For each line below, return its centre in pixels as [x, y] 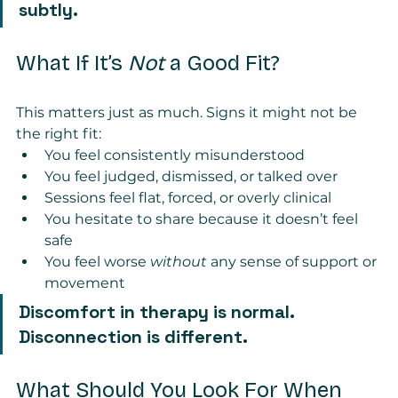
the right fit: [59, 133]
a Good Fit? [222, 63]
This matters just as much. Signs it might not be [188, 112]
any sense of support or [294, 261]
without [179, 261]
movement [85, 283]
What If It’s [72, 63]
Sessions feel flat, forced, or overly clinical [188, 197]
